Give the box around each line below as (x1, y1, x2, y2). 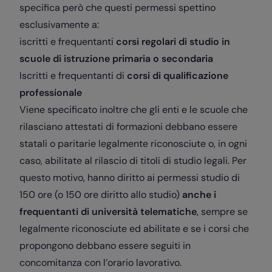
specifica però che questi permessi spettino (19, 1, 216, 15)
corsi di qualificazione (127, 69, 228, 83)
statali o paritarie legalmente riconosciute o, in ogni (19, 137, 247, 151)
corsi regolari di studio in (114, 35, 230, 49)
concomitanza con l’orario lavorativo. (19, 256, 182, 270)
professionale (19, 86, 82, 100)
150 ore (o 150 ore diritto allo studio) (19, 188, 182, 202)
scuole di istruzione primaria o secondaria (19, 52, 213, 66)
